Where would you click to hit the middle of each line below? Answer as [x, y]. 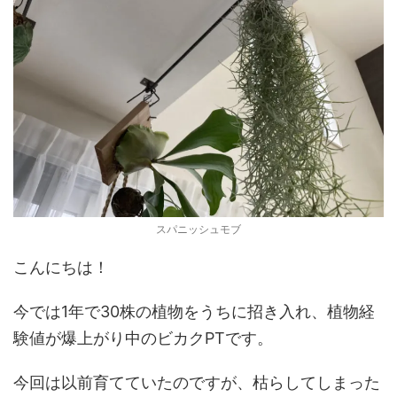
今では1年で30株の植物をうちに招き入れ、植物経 [194, 311]
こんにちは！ [61, 267]
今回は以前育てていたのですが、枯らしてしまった [197, 382]
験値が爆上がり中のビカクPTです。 [143, 338]
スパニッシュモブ [198, 229]
